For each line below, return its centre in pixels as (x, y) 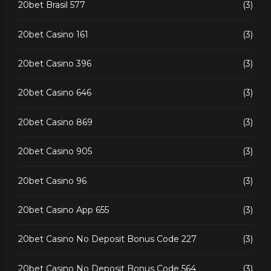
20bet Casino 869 (55, 122)
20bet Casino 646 (55, 93)
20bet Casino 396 (55, 64)
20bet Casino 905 (55, 152)
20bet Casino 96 (52, 181)
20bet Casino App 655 (64, 210)
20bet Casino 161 (53, 34)
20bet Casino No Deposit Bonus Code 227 (107, 239)
